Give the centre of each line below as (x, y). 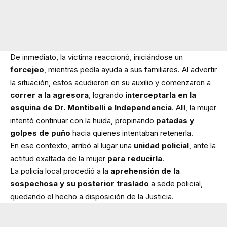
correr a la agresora (49, 95)
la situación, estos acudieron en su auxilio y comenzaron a (110, 82)
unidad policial (161, 145)
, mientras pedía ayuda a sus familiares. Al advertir (130, 69)
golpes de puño (40, 133)
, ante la (202, 145)
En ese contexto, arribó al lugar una (72, 145)
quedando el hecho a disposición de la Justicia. (92, 196)
